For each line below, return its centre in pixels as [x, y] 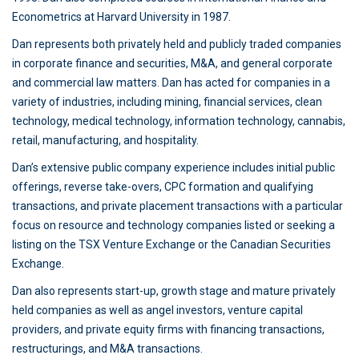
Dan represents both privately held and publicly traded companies [177, 44]
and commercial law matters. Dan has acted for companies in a [171, 83]
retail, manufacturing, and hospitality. [105, 140]
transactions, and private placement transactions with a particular [177, 206]
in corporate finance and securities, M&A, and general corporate [172, 63]
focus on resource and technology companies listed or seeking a [173, 225]
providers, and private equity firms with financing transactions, [168, 329]
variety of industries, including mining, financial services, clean [167, 102]
